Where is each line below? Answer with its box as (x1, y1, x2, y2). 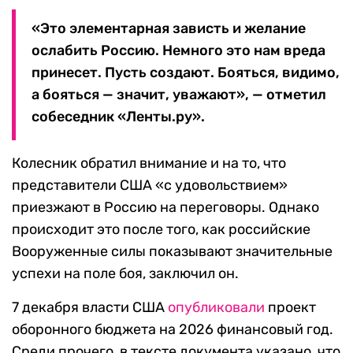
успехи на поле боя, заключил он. (12, 265, 239, 283)
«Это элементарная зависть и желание (32, 20, 306, 38)
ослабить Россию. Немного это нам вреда (32, 42, 325, 60)
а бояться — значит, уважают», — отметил (32, 86, 326, 104)
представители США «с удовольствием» (12, 176, 288, 195)
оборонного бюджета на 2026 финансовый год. (12, 321, 333, 339)
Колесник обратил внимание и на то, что (12, 154, 286, 173)
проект (265, 299, 316, 317)
